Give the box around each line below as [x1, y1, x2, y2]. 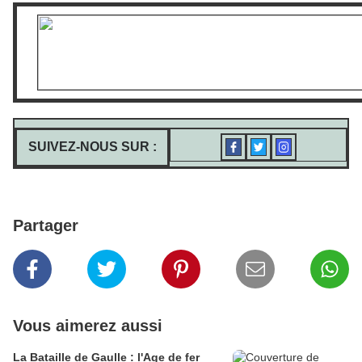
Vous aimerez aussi [13, 317, 162, 335]
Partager [13, 217, 78, 235]
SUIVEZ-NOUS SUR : [27, 140, 157, 154]
